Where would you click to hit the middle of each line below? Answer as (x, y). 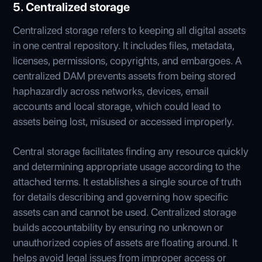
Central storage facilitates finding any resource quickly (131, 151)
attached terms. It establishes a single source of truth (127, 181)
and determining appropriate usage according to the (127, 166)
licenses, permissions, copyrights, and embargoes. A (127, 60)
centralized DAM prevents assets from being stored (125, 75)
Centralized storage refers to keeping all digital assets (130, 30)
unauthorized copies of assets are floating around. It (125, 242)
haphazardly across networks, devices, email (111, 91)
